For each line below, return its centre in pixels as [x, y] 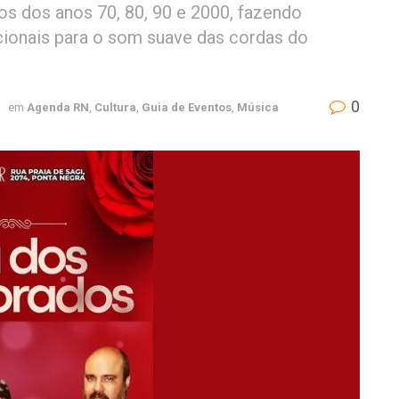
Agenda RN [58, 107]
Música [258, 107]
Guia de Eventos [187, 107]
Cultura [115, 107]
